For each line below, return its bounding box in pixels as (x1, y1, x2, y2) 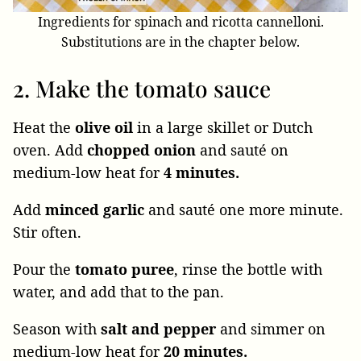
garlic (103, 199, 144, 219)
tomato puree (75, 259, 174, 279)
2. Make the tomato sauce (13, 73, 271, 103)
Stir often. (13, 222, 81, 242)
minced (45, 199, 99, 219)
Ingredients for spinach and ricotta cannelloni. (37, 12, 324, 31)
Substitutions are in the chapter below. (61, 32, 300, 51)
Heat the (13, 117, 75, 137)
